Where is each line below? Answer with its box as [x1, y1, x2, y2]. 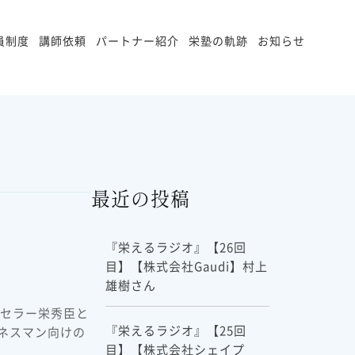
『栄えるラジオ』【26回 [105, 238, 246, 255]
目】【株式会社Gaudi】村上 [105, 257, 268, 274]
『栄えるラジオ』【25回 [105, 321, 246, 338]
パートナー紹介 [96, 32, 179, 48]
